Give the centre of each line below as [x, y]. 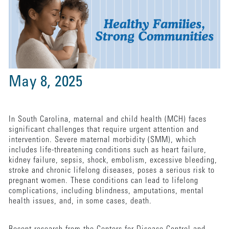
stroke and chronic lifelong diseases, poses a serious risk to [111, 170]
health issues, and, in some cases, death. [80, 201]
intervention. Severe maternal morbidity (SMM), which [102, 140]
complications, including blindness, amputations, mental [106, 191]
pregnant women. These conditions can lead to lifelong [103, 181]
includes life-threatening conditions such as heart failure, [107, 150]
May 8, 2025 [45, 83]
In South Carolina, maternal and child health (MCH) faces [107, 119]
